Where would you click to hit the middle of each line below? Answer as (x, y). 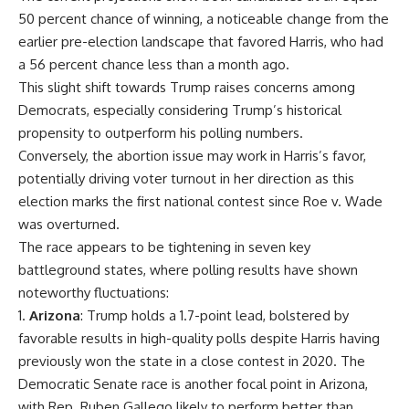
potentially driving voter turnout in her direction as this (186, 178)
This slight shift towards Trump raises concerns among (187, 87)
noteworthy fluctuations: (94, 292)
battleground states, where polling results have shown (188, 269)
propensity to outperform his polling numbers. (161, 132)
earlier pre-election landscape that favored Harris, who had (201, 41)
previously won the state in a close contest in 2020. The (192, 361)
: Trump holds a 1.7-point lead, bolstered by (215, 315)
